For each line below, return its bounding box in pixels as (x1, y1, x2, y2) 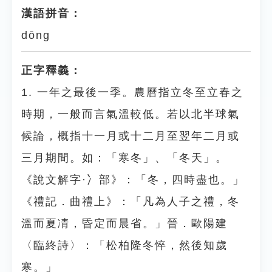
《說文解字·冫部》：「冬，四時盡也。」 (21, 174, 245, 186)
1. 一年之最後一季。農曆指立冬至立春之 (21, 86, 243, 98)
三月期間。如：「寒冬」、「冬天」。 (21, 152, 228, 164)
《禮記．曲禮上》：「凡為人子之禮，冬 (21, 195, 240, 208)
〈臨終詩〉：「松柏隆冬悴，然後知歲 (21, 239, 228, 251)
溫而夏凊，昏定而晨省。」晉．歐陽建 (21, 217, 228, 229)
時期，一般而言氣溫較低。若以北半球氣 (21, 108, 240, 120)
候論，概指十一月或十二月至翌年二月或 (21, 130, 240, 142)
